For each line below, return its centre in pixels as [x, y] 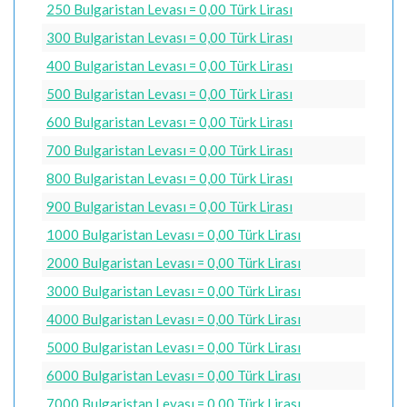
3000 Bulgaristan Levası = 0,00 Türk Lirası [174, 290]
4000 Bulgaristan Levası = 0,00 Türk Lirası [174, 318]
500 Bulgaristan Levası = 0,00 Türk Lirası [169, 93]
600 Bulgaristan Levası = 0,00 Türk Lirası [169, 121]
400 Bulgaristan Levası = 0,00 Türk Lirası [169, 65]
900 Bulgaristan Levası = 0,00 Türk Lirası [169, 206]
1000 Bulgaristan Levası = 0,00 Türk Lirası [174, 234]
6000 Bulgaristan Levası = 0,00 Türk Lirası [174, 375]
